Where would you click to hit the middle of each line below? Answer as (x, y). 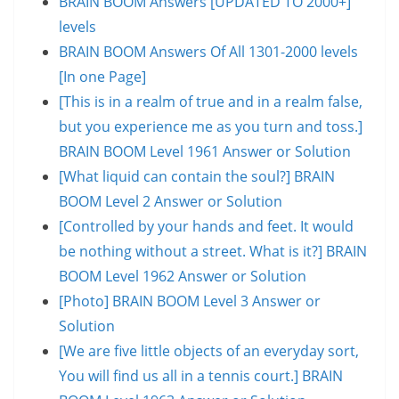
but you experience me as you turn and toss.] (211, 126)
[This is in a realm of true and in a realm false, (211, 101)
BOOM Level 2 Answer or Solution (171, 201)
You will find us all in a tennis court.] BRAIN (201, 375)
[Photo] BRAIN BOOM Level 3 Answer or (190, 301)
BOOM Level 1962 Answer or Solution (183, 276)
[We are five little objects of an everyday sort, (209, 350)
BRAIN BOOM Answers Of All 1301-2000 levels (208, 51)
